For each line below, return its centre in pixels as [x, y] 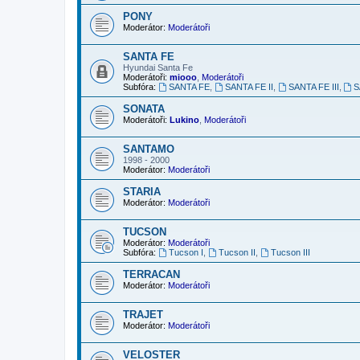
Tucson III [290, 252]
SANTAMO [149, 149]
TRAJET [143, 314]
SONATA [144, 108]
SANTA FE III [313, 86]
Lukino [184, 119]
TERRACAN [151, 274]
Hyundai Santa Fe [158, 67]
